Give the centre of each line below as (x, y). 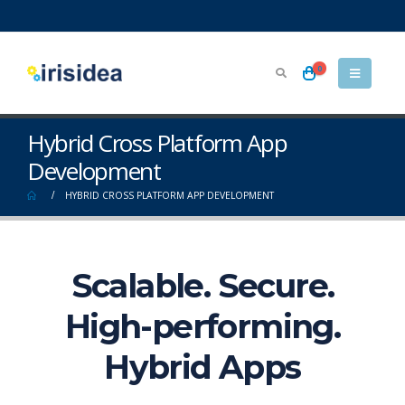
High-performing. (202, 326)
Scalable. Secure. (202, 286)
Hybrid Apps (202, 367)
